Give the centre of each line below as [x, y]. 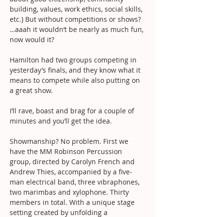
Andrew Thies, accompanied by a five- [71, 171]
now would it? [32, 39]
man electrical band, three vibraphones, [76, 182]
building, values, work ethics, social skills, [77, 9]
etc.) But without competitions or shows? [76, 19]
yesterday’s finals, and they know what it [76, 70]
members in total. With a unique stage [73, 202]
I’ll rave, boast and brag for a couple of [73, 110]
